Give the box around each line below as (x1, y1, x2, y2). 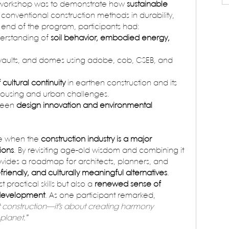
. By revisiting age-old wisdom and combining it (14, 147, 186, 155)
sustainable (127, 1, 170, 9)
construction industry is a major (41, 136, 154, 144)
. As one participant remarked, (45, 192, 157, 200)
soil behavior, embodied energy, (51, 35, 172, 42)
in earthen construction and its (65, 80, 179, 87)
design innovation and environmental (16, 102, 154, 110)
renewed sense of (95, 181, 163, 189)
